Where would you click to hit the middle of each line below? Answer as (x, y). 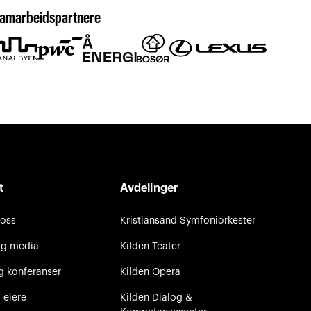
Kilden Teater (150, 246)
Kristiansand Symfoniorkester (187, 220)
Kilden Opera (150, 271)
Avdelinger (149, 188)
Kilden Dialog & (156, 297)
